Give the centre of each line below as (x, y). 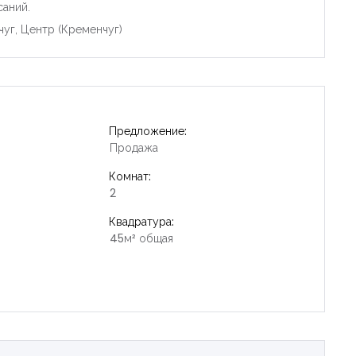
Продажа (134, 147)
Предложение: (148, 131)
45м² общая (142, 238)
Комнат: (130, 176)
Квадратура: (142, 221)
